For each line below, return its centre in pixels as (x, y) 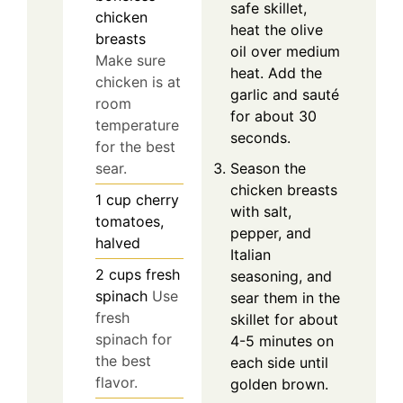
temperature (137, 125)
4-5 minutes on (282, 341)
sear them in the (285, 298)
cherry (157, 200)
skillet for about (284, 320)
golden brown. (279, 385)
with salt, (261, 212)
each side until (279, 363)
